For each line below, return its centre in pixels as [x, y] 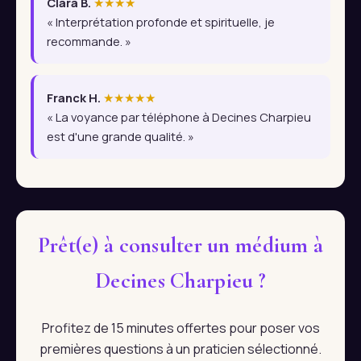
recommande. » [89, 41]
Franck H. [74, 98]
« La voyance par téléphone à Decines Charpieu [179, 117]
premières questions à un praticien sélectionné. [180, 349]
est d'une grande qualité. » [120, 137]
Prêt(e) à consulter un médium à [180, 246]
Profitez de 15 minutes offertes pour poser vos [180, 328]
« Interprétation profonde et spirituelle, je [161, 22]
